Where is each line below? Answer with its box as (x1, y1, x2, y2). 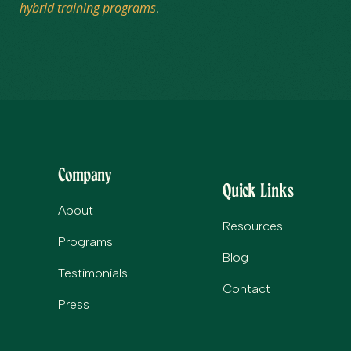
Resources (222, 218, 283, 233)
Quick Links (222, 180, 294, 200)
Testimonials (58, 265, 128, 280)
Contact (222, 280, 270, 296)
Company (58, 165, 113, 184)
